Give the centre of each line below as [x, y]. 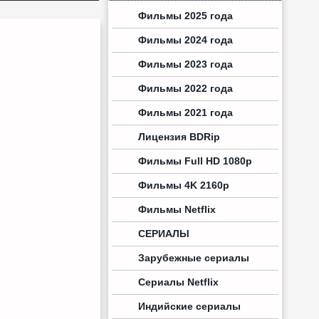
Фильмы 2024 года [185, 40]
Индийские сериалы [189, 306]
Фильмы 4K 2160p [184, 185]
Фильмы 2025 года [185, 16]
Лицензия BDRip [179, 137]
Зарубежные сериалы [194, 258]
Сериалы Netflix [178, 282]
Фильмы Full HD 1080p [195, 161]
